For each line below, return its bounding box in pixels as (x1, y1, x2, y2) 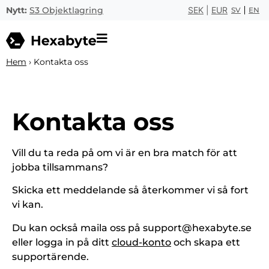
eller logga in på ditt (12, 236, 112, 248)
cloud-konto (112, 236, 171, 248)
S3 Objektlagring (29, 5, 103, 16)
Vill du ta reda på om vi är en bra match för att (12, 147, 237, 159)
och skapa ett (171, 236, 240, 248)
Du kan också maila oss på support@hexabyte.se (12, 222, 252, 234)
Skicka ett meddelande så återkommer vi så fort (12, 184, 249, 196)
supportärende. (12, 250, 89, 262)
